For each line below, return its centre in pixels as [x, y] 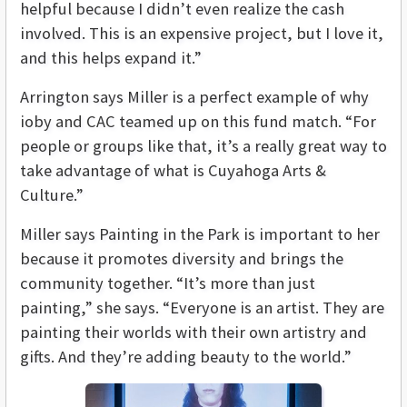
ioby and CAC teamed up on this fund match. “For [198, 122]
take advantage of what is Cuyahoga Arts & [173, 171]
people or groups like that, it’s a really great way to [203, 146]
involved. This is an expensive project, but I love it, [202, 34]
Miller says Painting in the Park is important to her [200, 234]
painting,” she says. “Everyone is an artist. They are [202, 308]
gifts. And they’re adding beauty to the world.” [186, 357]
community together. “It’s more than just [168, 283]
